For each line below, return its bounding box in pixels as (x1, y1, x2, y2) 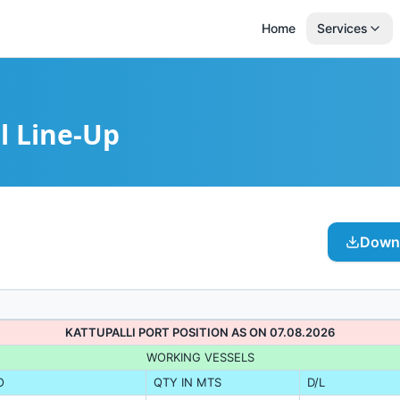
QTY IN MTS (154, 375, 221, 389)
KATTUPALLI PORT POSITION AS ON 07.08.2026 (65, 325, 335, 339)
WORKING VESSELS (146, 350, 254, 364)
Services (317, 21, 368, 36)
